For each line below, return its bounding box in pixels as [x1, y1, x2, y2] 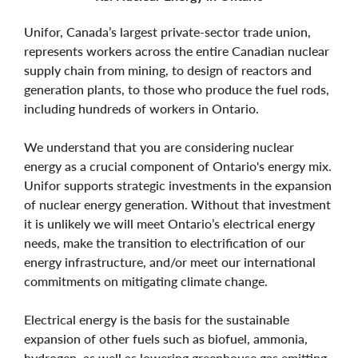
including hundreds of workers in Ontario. [24, 100, 262, 116]
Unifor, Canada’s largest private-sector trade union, [24, 23, 311, 39]
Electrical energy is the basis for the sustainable [24, 311, 289, 327]
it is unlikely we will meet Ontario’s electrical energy [24, 215, 315, 231]
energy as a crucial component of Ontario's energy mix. [24, 157, 332, 173]
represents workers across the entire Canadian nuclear [24, 42, 329, 58]
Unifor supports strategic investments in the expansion [24, 177, 332, 193]
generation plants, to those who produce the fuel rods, [24, 81, 329, 97]
